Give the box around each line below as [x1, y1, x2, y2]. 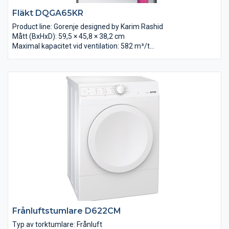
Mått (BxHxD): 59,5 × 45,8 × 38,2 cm [12, 32, 125, 40]
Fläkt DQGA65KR [12, 8, 83, 18]
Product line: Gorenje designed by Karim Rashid [12, 22, 163, 31]
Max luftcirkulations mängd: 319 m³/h [12, 51, 134, 60]
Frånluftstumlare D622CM [12, 205, 121, 216]
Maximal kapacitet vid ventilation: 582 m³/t [12, 41, 150, 50]
